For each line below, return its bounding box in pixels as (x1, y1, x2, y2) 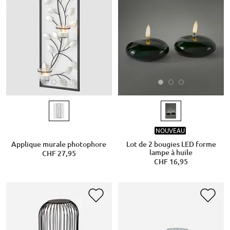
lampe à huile (149, 148, 193, 157)
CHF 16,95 (154, 157, 188, 166)
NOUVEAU (155, 127, 185, 135)
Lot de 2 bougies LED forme (126, 140, 216, 148)
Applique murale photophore (11, 140, 107, 148)
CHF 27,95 (42, 149, 76, 158)
